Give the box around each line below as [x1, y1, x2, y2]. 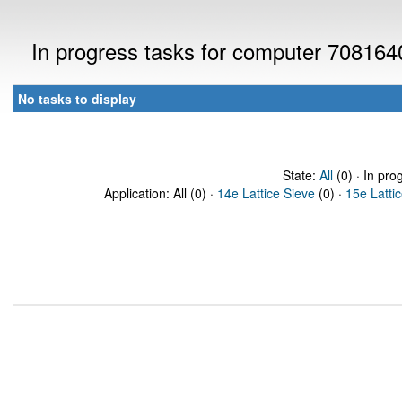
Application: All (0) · [104, 184, 217, 202]
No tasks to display [18, 90, 136, 108]
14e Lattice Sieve [217, 184, 315, 202]
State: [282, 166, 319, 184]
